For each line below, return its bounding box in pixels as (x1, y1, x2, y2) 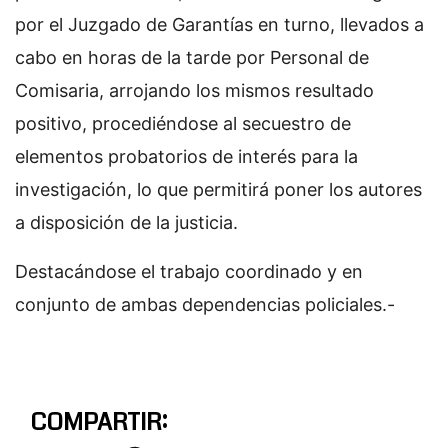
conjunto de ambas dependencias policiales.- (15, 293, 395, 315)
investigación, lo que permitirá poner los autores (15, 178, 422, 200)
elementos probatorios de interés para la (15, 145, 358, 167)
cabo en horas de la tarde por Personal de (15, 46, 369, 68)
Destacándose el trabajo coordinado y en (15, 260, 363, 282)
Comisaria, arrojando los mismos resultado (15, 79, 374, 101)
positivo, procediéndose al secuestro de (15, 112, 351, 134)
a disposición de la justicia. (15, 211, 238, 233)
